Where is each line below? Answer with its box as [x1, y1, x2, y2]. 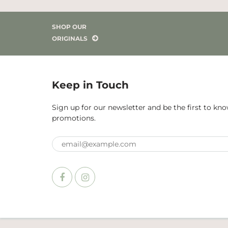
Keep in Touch [52, 79, 129, 91]
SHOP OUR [52, 23, 87, 31]
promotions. [52, 113, 96, 123]
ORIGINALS [52, 35, 89, 42]
